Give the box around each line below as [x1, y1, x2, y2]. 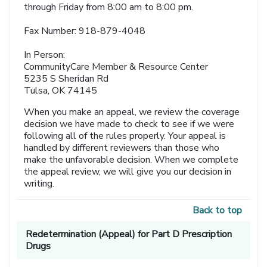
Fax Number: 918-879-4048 [24, 24, 146, 38]
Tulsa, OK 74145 [24, 84, 98, 98]
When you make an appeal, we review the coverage [24, 105, 240, 119]
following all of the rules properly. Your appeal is [24, 129, 226, 143]
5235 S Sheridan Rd [24, 72, 109, 86]
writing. [24, 177, 55, 191]
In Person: [24, 48, 66, 62]
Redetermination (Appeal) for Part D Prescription [26, 228, 232, 241]
